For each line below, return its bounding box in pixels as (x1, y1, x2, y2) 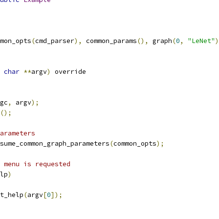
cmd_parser (35, 37, 74, 45)
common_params (82, 37, 137, 45)
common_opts (113, 139, 156, 148)
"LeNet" (188, 37, 215, 45)
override (51, 67, 86, 76)
